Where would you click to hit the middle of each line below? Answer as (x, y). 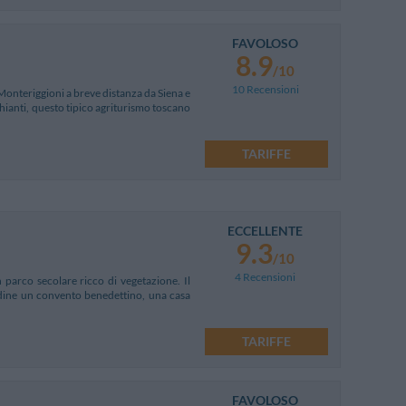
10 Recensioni (265, 89)
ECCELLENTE (265, 230)
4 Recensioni (265, 276)
